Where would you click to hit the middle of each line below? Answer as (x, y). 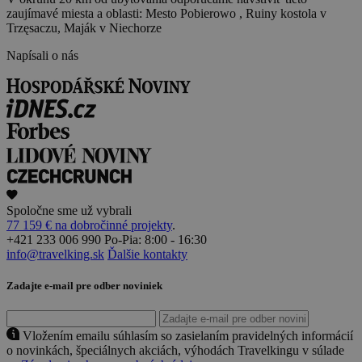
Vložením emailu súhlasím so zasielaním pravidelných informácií (188, 335)
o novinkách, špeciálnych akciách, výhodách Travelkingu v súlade (175, 350)
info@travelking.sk (55, 254)
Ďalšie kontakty (147, 254)
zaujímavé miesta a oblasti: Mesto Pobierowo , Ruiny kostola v (166, 13)
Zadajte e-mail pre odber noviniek (84, 285)
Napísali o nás (42, 55)
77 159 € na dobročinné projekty (89, 225)
